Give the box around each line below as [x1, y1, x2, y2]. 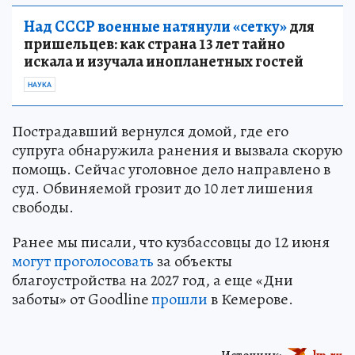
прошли [151, 288, 208, 311]
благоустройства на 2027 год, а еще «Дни [12, 269, 293, 292]
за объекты [154, 250, 232, 273]
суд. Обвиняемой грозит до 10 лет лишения [12, 177, 313, 200]
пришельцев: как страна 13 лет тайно [24, 33, 285, 55]
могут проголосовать [12, 250, 154, 273]
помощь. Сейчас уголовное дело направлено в [12, 158, 330, 181]
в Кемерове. [208, 288, 293, 311]
